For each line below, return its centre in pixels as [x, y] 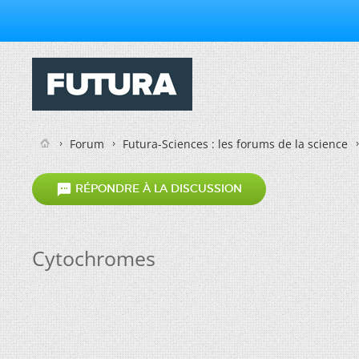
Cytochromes [94, 258]
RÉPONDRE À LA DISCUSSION [157, 189]
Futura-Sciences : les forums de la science [235, 144]
